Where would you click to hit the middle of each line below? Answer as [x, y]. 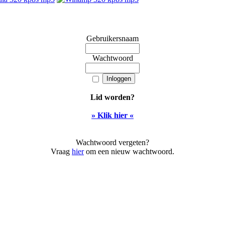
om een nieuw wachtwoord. [129, 151]
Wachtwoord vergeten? [113, 142]
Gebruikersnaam [113, 38]
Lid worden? [113, 97]
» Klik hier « [113, 115]
